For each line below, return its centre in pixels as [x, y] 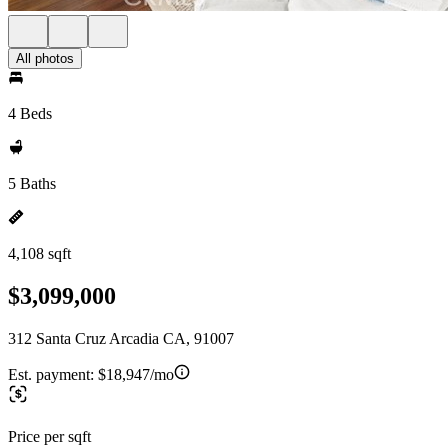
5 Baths [32, 183]
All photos [45, 58]
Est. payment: [53, 374]
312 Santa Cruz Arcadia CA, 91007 [121, 338]
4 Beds [30, 113]
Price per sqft [49, 436]
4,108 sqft [39, 253]
